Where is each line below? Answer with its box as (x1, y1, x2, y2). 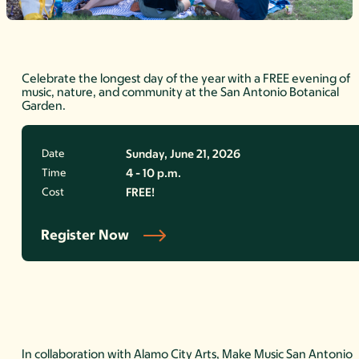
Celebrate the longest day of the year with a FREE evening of (22, 71, 351, 87)
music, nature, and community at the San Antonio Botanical (22, 84, 340, 100)
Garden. (22, 98, 67, 114)
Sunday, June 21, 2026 (126, 147, 241, 162)
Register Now (41, 226, 130, 244)
